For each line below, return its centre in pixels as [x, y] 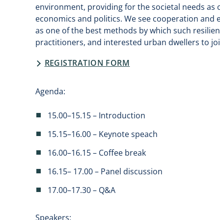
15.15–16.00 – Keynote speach [103, 134]
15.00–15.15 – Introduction [96, 115]
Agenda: [50, 91]
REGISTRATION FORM [87, 63]
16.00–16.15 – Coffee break [97, 153]
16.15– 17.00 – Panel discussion [105, 171]
